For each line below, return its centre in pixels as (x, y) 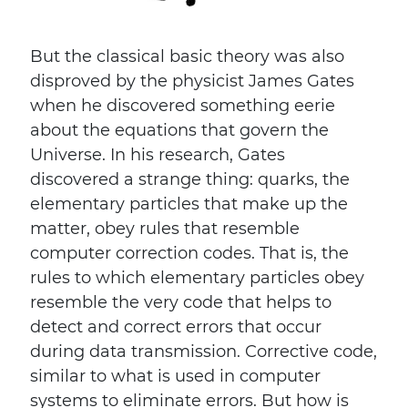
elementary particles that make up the (189, 204)
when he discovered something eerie (183, 106)
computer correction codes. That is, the (189, 253)
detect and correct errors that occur (176, 327)
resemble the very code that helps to (181, 302)
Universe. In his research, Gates (158, 155)
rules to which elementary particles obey (197, 278)
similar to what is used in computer (175, 376)
